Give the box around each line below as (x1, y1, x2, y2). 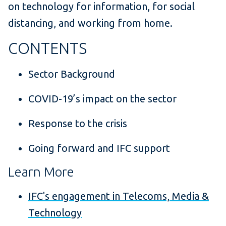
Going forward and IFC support (28, 142, 170, 154)
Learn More (8, 164, 74, 180)
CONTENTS (8, 39, 87, 58)
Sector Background (28, 68, 115, 80)
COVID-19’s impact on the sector (28, 93, 177, 105)
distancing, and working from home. (8, 17, 173, 29)
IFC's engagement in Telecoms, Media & (28, 190, 209, 202)
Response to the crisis (28, 118, 127, 130)
